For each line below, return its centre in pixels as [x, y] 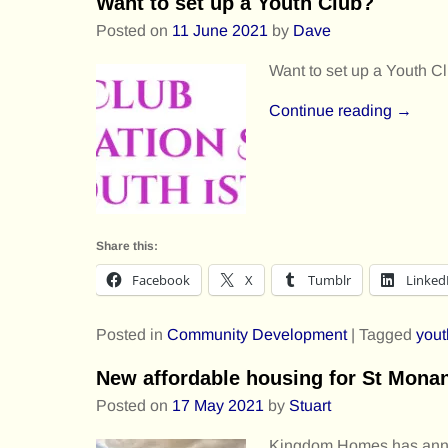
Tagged [385, 334]
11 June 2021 [220, 31]
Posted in [129, 334]
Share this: [127, 245]
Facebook [161, 279]
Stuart [310, 405]
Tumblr [329, 279]
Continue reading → [340, 111]
